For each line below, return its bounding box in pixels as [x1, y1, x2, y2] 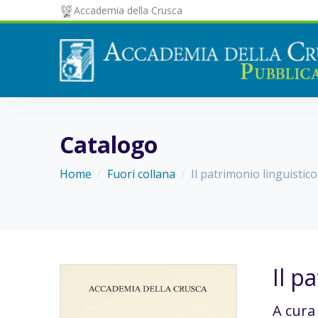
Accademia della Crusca [73, 4, 182, 17]
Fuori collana [107, 166, 175, 182]
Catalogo [60, 129, 158, 160]
